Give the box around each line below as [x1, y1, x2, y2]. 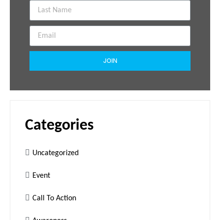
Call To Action [32, 194, 76, 202]
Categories [25, 117, 94, 134]
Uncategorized [32, 149, 79, 157]
